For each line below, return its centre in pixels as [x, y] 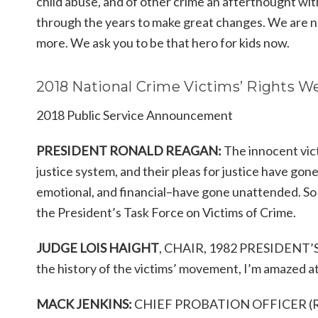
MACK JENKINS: [84, 303]
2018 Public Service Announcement [135, 115]
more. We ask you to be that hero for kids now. [163, 42]
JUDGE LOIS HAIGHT [98, 247]
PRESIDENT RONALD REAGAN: [129, 150]
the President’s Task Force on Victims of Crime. [166, 212]
